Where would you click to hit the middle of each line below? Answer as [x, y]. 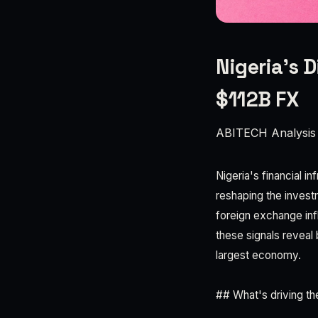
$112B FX [257, 99]
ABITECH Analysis [266, 133]
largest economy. [258, 255]
